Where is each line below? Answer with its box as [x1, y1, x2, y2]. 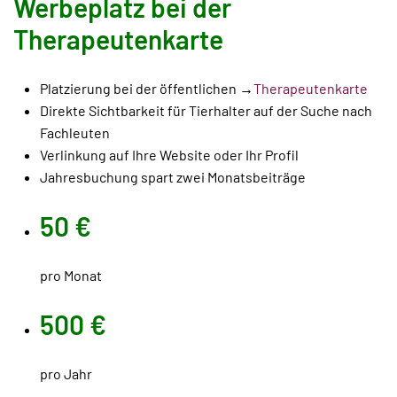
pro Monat [40, 267, 102, 284]
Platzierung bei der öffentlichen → [40, 80, 253, 97]
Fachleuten [40, 124, 110, 141]
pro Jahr [40, 365, 92, 382]
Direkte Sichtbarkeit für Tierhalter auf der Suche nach [40, 102, 372, 119]
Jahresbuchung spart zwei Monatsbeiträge [40, 168, 306, 185]
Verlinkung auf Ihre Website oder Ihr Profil [40, 146, 299, 163]
